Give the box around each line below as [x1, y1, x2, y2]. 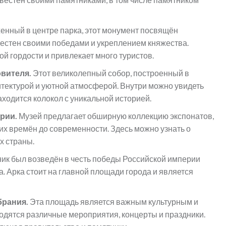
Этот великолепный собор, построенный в [31, 68, 189, 78]
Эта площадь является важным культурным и [30, 197, 198, 206]
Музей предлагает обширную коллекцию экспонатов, [17, 111, 214, 121]
